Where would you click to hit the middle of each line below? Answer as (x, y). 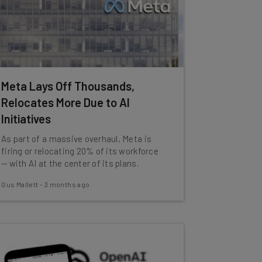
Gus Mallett (20, 184)
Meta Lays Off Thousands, (68, 86)
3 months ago (67, 184)
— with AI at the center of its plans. (70, 163)
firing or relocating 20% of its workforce (80, 151)
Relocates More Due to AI (66, 102)
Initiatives (26, 119)
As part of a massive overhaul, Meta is (77, 139)
